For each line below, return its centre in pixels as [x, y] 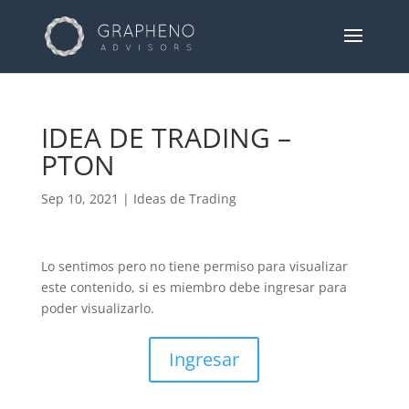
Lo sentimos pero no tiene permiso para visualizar [194, 266]
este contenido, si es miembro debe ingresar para [194, 287]
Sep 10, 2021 [79, 199]
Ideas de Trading [184, 199]
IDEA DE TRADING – [166, 137]
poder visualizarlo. [97, 308]
